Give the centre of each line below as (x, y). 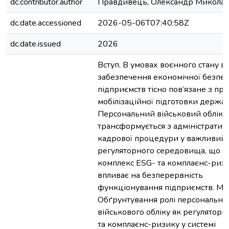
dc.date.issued (36, 44)
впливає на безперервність (150, 175)
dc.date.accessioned (46, 23)
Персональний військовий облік (160, 114)
